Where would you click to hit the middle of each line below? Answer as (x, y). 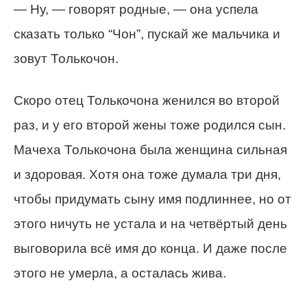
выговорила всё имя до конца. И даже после (150, 248)
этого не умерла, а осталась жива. (120, 273)
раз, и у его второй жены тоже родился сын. (150, 125)
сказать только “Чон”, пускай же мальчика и (147, 34)
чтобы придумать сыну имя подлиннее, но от (152, 199)
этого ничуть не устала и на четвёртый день (150, 224)
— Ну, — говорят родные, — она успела (136, 9)
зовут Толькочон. (66, 59)
